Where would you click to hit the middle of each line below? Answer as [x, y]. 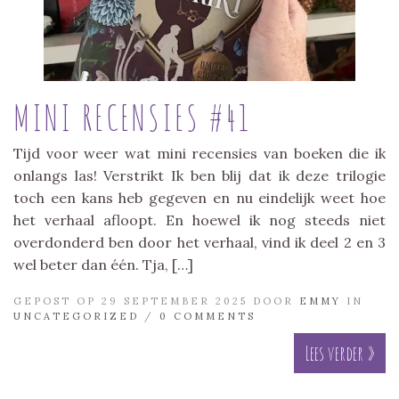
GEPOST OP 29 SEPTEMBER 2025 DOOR [156, 301]
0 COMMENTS [208, 316]
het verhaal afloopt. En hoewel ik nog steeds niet [199, 220]
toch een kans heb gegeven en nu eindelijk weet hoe [199, 197]
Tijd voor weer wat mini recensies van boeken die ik [199, 153]
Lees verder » [340, 353]
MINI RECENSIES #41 [132, 117]
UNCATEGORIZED [76, 316]
